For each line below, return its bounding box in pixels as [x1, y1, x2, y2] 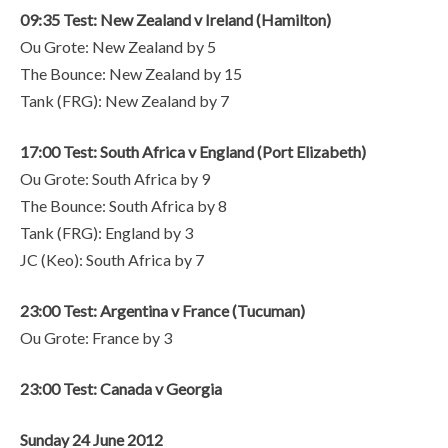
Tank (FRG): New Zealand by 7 [20, 91, 229, 111]
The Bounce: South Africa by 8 [20, 196, 227, 216]
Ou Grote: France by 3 [20, 328, 172, 348]
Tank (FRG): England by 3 [20, 223, 193, 243]
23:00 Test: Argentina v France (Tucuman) [20, 301, 305, 321]
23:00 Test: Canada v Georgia [20, 379, 222, 399]
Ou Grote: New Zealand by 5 [20, 37, 216, 57]
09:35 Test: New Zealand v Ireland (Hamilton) [20, 10, 331, 30]
